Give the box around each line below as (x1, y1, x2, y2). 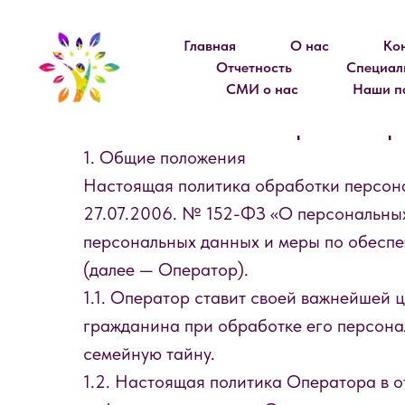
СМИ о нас (225, 80, 298, 98)
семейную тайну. (83, 343, 215, 364)
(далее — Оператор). (83, 259, 249, 280)
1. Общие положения (83, 146, 246, 168)
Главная (183, 37, 236, 54)
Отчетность (215, 59, 292, 76)
